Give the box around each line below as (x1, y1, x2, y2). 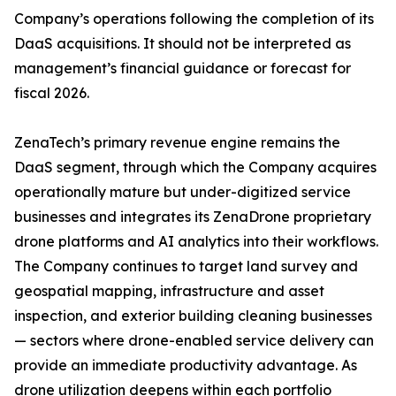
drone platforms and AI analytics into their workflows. (14, 232, 378, 250)
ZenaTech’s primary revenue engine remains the (14, 133, 340, 151)
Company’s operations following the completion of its (14, 10, 374, 27)
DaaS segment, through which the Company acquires (14, 158, 377, 176)
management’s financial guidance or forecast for (14, 59, 351, 77)
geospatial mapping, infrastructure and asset (14, 282, 324, 300)
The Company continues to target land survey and (14, 257, 358, 275)
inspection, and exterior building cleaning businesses (14, 307, 372, 324)
